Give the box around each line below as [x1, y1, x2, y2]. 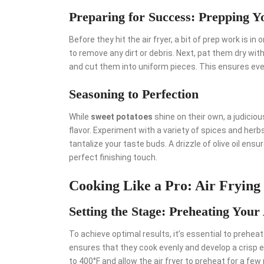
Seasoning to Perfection [69, 86, 199, 101]
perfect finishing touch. [69, 152, 157, 162]
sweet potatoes [91, 111, 153, 121]
